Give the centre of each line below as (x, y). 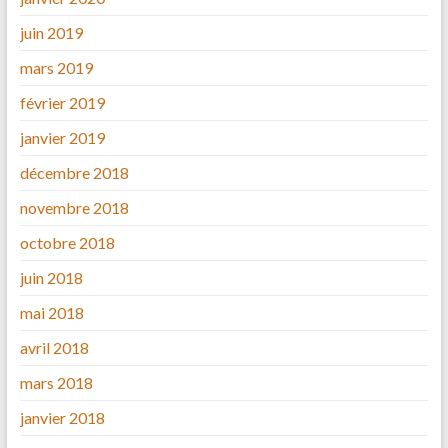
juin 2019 (51, 33)
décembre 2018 (74, 173)
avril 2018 (54, 348)
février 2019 (62, 103)
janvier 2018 (62, 418)
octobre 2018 (67, 243)
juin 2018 (51, 278)
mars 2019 (56, 68)
